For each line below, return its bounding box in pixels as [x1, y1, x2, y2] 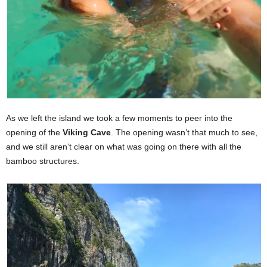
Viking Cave [63, 128, 111, 137]
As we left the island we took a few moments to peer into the [6, 113, 232, 123]
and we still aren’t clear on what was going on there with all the [6, 142, 241, 151]
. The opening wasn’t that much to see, [111, 128, 257, 137]
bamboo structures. [6, 156, 79, 166]
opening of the [6, 128, 63, 137]
